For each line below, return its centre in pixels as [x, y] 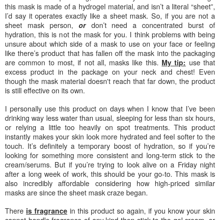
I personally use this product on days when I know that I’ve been [110, 108]
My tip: [174, 62]
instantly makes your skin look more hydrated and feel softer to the [110, 136]
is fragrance [47, 210]
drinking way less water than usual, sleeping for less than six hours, [110, 117]
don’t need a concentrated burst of [151, 25]
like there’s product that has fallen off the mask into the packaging [110, 53]
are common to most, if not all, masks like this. [83, 62]
